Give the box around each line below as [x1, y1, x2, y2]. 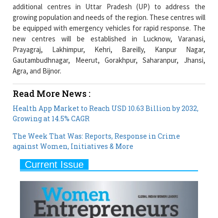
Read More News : [13, 60, 91, 73]
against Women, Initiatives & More [13, 114, 134, 124]
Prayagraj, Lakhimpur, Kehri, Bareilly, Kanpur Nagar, [13, 18, 205, 27]
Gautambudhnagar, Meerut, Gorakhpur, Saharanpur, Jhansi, [13, 28, 205, 38]
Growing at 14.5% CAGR [13, 87, 90, 96]
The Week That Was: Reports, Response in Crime [13, 104, 181, 114]
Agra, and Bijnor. [13, 39, 62, 49]
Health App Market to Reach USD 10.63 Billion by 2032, [13, 76, 199, 86]
